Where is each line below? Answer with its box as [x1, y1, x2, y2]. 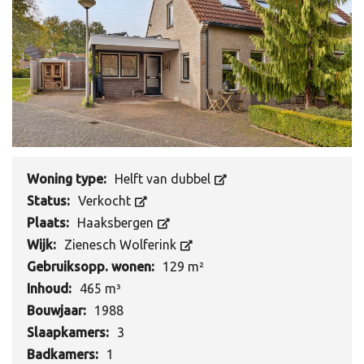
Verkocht [78, 193, 134, 208]
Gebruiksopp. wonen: [27, 258, 158, 274]
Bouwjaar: [27, 302, 89, 318]
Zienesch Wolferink [64, 236, 180, 252]
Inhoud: [27, 280, 75, 296]
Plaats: [27, 214, 72, 230]
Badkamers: [27, 346, 102, 362]
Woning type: [27, 171, 110, 186]
